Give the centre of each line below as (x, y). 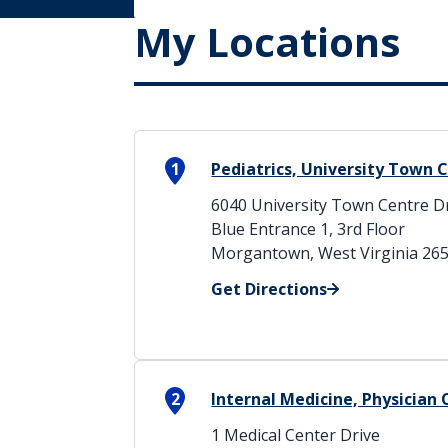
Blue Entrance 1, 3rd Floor (308, 229)
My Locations (268, 41)
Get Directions (269, 289)
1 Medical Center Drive (296, 435)
